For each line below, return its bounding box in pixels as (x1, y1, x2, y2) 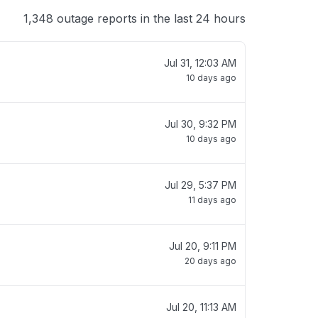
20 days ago (185, 256, 236, 266)
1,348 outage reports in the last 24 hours (23, 11, 246, 26)
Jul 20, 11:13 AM (166, 301, 236, 313)
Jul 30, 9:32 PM (165, 118, 236, 130)
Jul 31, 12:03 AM (164, 57, 236, 69)
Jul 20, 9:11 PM (169, 240, 236, 252)
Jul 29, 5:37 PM (165, 179, 236, 191)
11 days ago (188, 194, 236, 205)
